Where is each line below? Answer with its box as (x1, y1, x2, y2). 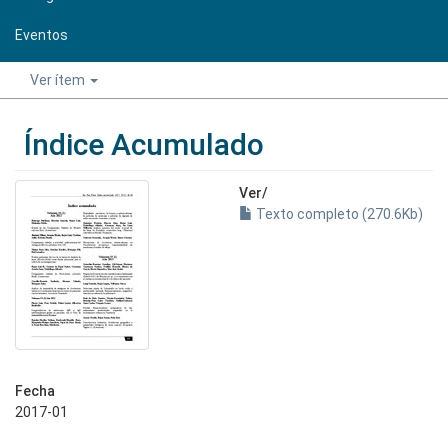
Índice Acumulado (24, 127, 264, 162)
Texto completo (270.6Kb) (253, 206, 423, 222)
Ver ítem (30, 72, 88, 88)
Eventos (15, 26, 68, 43)
